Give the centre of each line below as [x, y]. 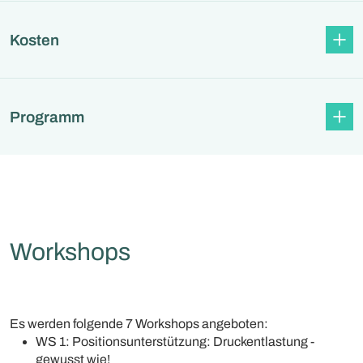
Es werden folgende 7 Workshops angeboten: [139, 324]
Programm [47, 117]
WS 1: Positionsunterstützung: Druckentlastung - [175, 342]
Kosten [34, 40]
